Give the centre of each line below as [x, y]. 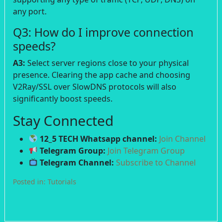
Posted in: [30, 181]
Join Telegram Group [146, 150]
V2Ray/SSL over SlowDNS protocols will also [95, 86]
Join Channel [183, 139]
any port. [30, 11]
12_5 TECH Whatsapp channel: [98, 139]
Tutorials [62, 181]
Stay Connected [63, 120]
